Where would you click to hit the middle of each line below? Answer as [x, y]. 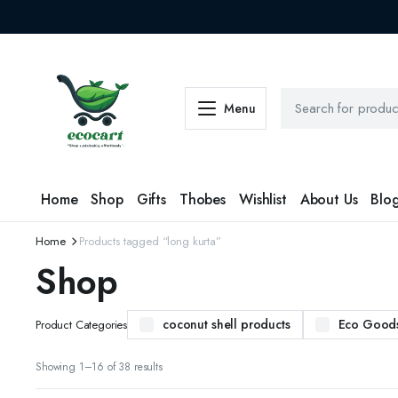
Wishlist [263, 199]
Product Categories [82, 325]
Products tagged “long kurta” [150, 241]
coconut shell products [227, 324]
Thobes [202, 199]
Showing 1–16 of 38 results [99, 367]
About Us [329, 199]
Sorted [175, 366]
